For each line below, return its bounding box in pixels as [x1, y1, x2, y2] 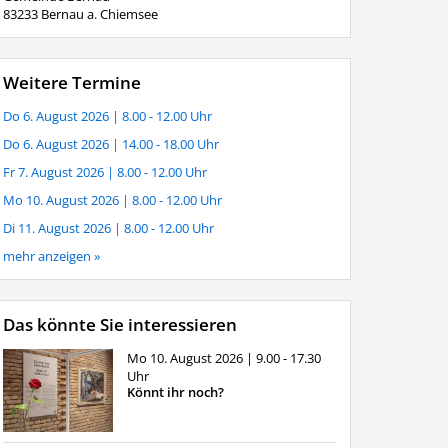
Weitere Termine [2, 71, 141, 95]
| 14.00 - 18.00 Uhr [111, 135, 219, 154]
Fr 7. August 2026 [2, 163, 107, 182]
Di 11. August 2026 [2, 219, 114, 238]
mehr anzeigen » [2, 247, 100, 266]
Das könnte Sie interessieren [2, 313, 237, 337]
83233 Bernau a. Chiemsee [2, 5, 158, 24]
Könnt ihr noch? [126, 383, 224, 402]
